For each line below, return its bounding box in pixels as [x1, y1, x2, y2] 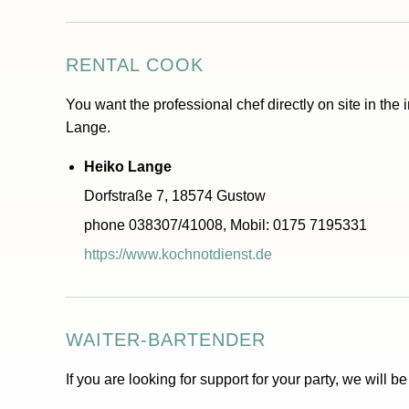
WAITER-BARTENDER [66, 330, 266, 350]
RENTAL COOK [66, 55, 204, 75]
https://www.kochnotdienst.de [84, 246, 272, 262]
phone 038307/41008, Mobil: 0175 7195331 [84, 217, 367, 233]
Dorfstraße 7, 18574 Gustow [84, 188, 266, 204]
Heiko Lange [84, 159, 172, 174]
